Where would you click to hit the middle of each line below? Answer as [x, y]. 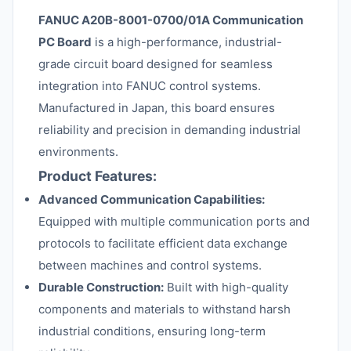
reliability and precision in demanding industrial [170, 130]
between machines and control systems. [150, 265]
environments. [78, 152]
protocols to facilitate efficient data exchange [163, 243]
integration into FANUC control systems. [150, 86]
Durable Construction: [101, 287]
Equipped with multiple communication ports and [174, 221]
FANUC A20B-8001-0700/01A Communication [171, 20]
